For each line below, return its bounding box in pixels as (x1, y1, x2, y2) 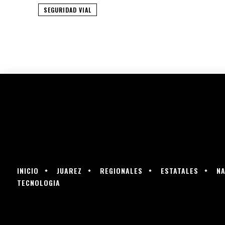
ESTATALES (161, 165, 198, 176)
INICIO (17, 165, 39, 176)
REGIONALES (100, 165, 143, 176)
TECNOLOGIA (17, 177, 60, 188)
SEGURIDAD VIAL (44, 5, 91, 14)
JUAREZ (57, 165, 82, 176)
